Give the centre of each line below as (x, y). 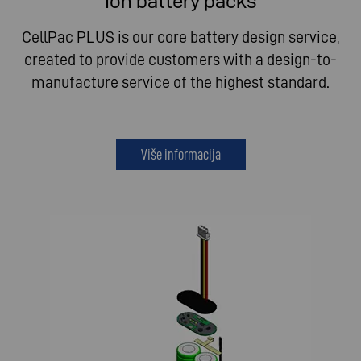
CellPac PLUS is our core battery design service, (180, 37)
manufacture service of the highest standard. (180, 83)
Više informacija (180, 155)
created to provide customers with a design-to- (180, 60)
